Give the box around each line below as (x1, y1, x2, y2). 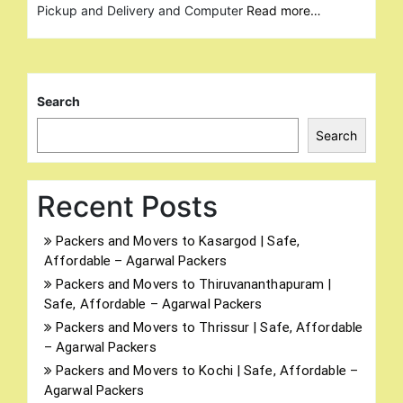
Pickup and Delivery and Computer (37, 2, 246, 18)
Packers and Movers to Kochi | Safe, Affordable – (56, 362, 358, 379)
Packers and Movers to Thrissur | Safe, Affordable (56, 318, 363, 336)
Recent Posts (37, 188, 218, 224)
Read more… (246, 2, 321, 18)
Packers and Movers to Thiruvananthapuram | (56, 275, 332, 292)
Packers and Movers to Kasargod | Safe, (56, 232, 300, 249)
